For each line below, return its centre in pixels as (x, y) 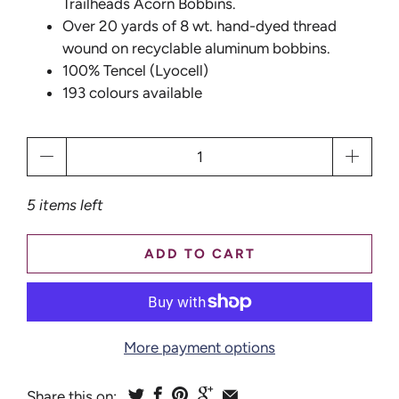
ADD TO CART (199, 254)
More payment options (199, 347)
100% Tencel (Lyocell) (135, 70)
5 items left (65, 205)
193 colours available (132, 93)
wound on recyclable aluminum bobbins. (196, 48)
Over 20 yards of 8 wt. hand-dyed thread (199, 26)
